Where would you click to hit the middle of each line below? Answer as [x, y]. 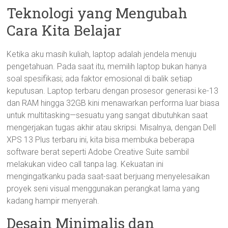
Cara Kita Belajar [64, 30]
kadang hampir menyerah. [53, 201]
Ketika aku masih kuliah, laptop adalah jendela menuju [102, 54]
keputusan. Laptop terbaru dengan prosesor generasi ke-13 [113, 91]
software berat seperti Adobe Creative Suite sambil [98, 152]
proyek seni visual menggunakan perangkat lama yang [103, 189]
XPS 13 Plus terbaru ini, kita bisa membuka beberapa [101, 140]
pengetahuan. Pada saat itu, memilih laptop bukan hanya [107, 66]
